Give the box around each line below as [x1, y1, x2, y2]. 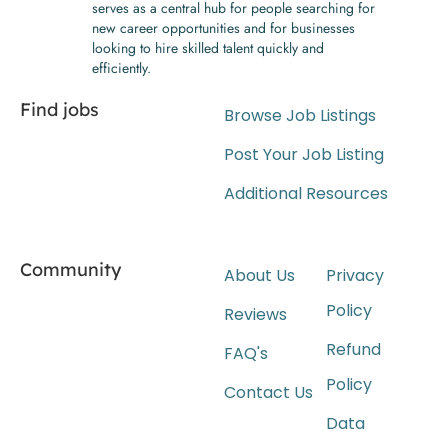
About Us [224, 263, 295, 287]
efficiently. [92, 57, 152, 78]
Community [20, 257, 121, 281]
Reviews [224, 302, 287, 326]
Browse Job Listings [224, 103, 376, 127]
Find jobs [20, 97, 99, 121]
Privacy [326, 263, 384, 287]
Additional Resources [224, 181, 388, 205]
